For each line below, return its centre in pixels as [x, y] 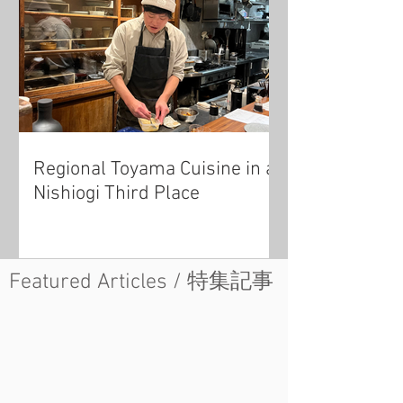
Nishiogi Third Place [116, 194]
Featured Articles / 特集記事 [141, 282]
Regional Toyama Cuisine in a [154, 170]
